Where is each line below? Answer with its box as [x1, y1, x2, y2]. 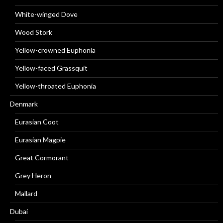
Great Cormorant [15, 153, 69, 162]
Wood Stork [15, 28, 52, 36]
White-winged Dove [15, 10, 78, 18]
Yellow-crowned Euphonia [15, 46, 96, 54]
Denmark [10, 100, 38, 108]
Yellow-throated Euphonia [15, 82, 96, 90]
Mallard [15, 189, 37, 198]
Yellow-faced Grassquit [15, 64, 88, 72]
